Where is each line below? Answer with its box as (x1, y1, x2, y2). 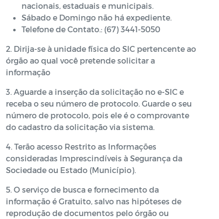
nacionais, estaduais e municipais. (22, 1, 153, 10)
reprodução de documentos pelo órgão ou (6, 208, 169, 218)
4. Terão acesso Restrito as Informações (6, 142, 156, 151)
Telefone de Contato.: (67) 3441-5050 (22, 24, 160, 34)
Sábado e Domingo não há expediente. (22, 13, 172, 22)
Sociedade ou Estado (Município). (6, 165, 136, 175)
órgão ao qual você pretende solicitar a (6, 56, 155, 65)
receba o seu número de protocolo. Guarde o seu (6, 99, 192, 108)
